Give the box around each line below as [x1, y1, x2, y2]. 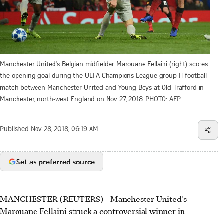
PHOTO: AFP [145, 94, 181, 104]
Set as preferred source [16, 156, 95, 167]
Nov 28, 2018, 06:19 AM [31, 127, 98, 134]
